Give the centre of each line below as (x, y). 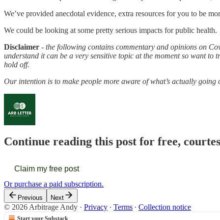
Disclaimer (23, 47)
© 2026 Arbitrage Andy (41, 207)
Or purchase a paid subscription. (54, 184)
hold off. (17, 65)
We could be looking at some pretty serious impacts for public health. (110, 30)
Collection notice (165, 207)
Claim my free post (47, 168)
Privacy (96, 207)
